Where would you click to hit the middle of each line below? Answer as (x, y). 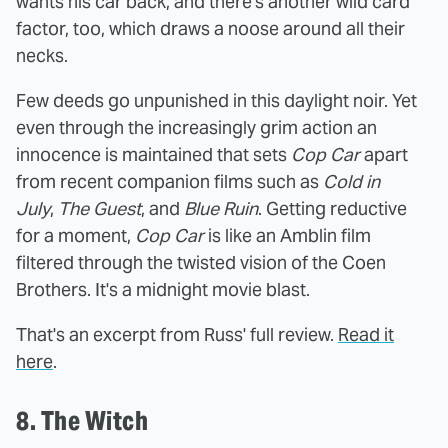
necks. (42, 55)
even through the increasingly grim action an (196, 127)
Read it (366, 334)
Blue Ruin (221, 208)
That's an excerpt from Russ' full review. (177, 334)
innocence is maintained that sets (153, 154)
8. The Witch (84, 420)
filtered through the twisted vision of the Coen (201, 262)
